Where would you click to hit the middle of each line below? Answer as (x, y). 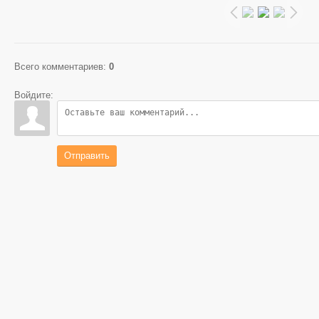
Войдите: (34, 95)
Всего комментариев (59, 66)
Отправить (87, 155)
